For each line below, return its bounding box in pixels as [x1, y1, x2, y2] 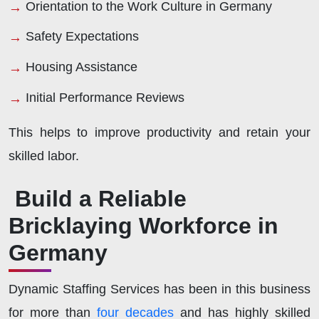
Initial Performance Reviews [26, 90, 184, 105]
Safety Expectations [26, 29, 139, 44]
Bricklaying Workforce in [9, 212, 278, 239]
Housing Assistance [26, 60, 137, 74]
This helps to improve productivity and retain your [9, 125, 310, 140]
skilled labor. [9, 148, 79, 163]
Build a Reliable [15, 185, 187, 211]
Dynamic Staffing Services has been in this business [9, 281, 310, 296]
